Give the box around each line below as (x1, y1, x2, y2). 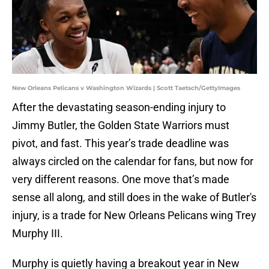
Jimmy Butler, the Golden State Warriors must (12, 119, 229, 132)
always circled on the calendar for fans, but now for (12, 155, 253, 168)
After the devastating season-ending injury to (12, 101, 226, 114)
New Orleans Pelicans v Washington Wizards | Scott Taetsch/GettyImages (12, 84, 240, 92)
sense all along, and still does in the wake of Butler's (12, 191, 256, 204)
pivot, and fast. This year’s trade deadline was (12, 137, 229, 150)
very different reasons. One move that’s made (12, 173, 229, 186)
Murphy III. (12, 227, 63, 240)
